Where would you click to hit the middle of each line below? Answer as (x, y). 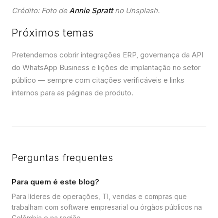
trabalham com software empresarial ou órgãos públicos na (107, 207)
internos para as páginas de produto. (73, 92)
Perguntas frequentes (62, 157)
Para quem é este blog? (55, 182)
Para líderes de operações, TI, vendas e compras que (99, 196)
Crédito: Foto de (40, 10)
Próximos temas (53, 32)
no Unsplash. (136, 10)
